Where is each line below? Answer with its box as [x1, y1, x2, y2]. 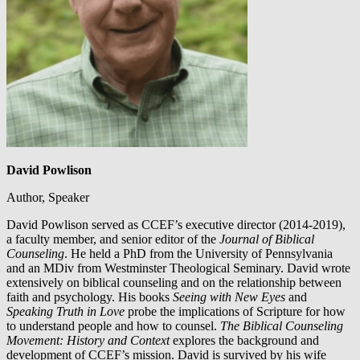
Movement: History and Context [6, 333, 170, 347]
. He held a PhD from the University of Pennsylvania [64, 246, 333, 260]
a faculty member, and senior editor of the [6, 231, 219, 246]
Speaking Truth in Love [6, 304, 125, 318]
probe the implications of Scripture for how [125, 304, 346, 318]
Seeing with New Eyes [173, 289, 285, 304]
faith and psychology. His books [6, 289, 173, 304]
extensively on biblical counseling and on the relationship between [6, 275, 342, 289]
